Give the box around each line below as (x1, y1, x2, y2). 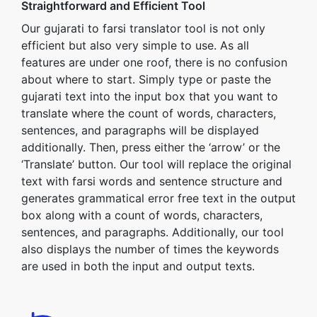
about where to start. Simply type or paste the (21, 72, 271, 86)
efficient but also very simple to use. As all (21, 38, 249, 52)
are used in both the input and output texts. (21, 259, 255, 273)
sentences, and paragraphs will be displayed (21, 123, 259, 137)
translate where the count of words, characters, (21, 106, 276, 120)
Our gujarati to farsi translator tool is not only (21, 21, 265, 35)
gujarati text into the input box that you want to (21, 89, 278, 103)
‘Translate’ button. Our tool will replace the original (21, 157, 292, 171)
